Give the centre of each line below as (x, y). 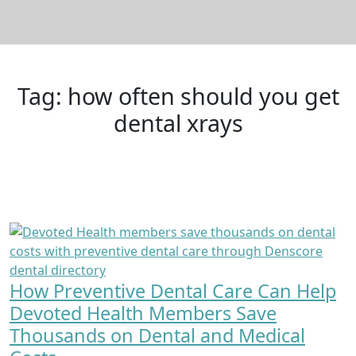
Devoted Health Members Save (143, 313)
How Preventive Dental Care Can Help (173, 291)
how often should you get (203, 96)
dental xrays (178, 123)
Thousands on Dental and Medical (157, 335)
